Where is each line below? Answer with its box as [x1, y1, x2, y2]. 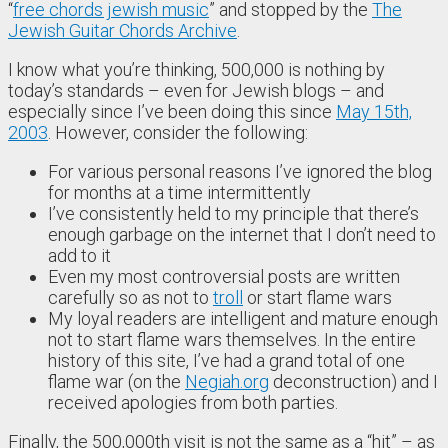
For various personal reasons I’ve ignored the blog [48, 160, 432, 182]
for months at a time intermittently [48, 181, 311, 203]
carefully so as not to [48, 286, 213, 308]
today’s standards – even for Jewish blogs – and [8, 79, 384, 101]
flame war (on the [48, 370, 185, 392]
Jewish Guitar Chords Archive [8, 19, 237, 41]
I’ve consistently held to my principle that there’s [48, 202, 419, 224]
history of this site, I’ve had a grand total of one [48, 349, 405, 371]
